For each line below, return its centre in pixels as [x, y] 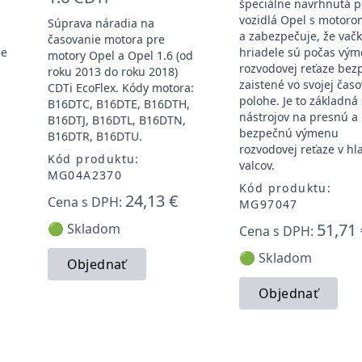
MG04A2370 [85, 175]
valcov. [257, 165]
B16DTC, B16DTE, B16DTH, [118, 103]
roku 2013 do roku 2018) [112, 71]
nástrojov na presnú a [298, 116]
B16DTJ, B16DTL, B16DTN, [116, 120]
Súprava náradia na [101, 23]
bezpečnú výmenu [288, 133]
